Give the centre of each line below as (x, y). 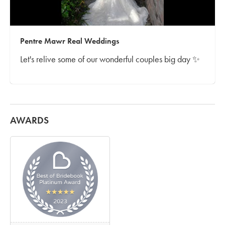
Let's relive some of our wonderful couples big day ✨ (110, 60)
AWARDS (29, 120)
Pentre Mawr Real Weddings (70, 40)
